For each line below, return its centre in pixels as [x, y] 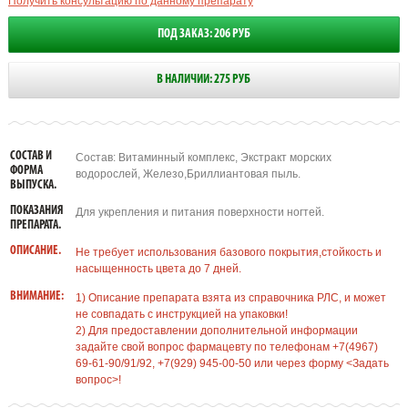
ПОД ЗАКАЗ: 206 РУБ [204, 34]
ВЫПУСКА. [33, 185]
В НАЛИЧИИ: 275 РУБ [204, 80]
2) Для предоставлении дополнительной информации [216, 331]
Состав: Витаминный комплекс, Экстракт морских [203, 158]
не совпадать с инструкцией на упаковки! [181, 314]
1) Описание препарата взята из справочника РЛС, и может [230, 298]
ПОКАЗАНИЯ [36, 211]
